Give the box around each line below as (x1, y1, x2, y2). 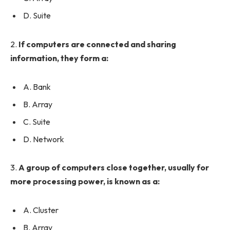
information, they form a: (10, 52, 108, 63)
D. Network (23, 133, 64, 144)
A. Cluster (23, 204, 59, 215)
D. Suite (23, 10, 51, 21)
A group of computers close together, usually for (18, 162, 209, 173)
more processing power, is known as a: (10, 176, 160, 187)
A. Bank (23, 81, 51, 92)
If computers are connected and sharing (18, 39, 176, 49)
